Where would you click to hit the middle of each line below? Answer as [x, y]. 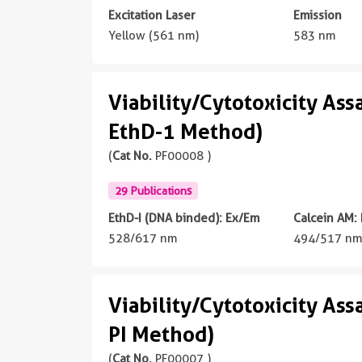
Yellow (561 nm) [154, 35]
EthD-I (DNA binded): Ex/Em [184, 218]
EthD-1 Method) [185, 131]
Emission [318, 15]
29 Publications [153, 190]
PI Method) [161, 334]
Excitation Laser [152, 15]
